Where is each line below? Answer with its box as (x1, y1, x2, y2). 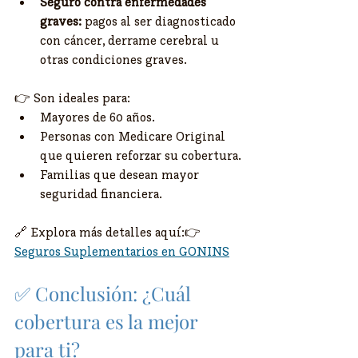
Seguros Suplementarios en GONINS (14, 243, 229, 260)
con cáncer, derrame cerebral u (40, 32, 222, 49)
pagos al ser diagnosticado (82, 13, 239, 30)
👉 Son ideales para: (14, 89, 130, 106)
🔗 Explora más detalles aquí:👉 (14, 224, 204, 241)
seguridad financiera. (40, 185, 162, 202)
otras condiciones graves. (40, 51, 187, 68)
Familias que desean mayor (40, 166, 202, 183)
